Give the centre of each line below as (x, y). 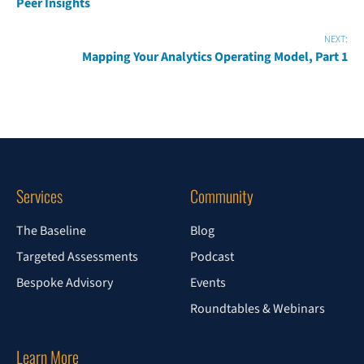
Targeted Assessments (77, 257)
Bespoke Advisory (65, 283)
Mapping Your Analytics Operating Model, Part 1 (215, 57)
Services (39, 196)
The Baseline (51, 231)
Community (222, 196)
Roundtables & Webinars (258, 309)
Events (208, 283)
